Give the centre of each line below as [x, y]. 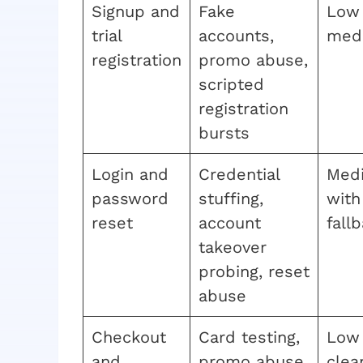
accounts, [236, 35]
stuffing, [231, 198]
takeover [233, 247]
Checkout [129, 337]
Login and [130, 174]
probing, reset [254, 271]
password [130, 198]
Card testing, [249, 337]
